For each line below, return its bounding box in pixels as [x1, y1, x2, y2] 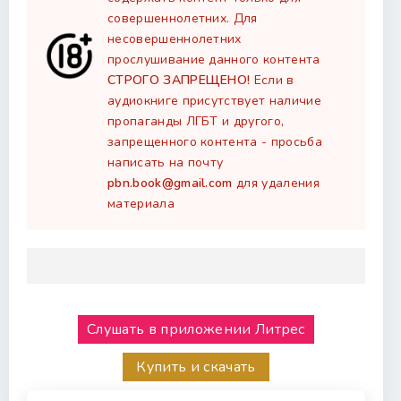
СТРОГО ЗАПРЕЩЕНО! [107, 72, 251, 89]
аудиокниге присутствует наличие [107, 92, 321, 109]
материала [107, 195, 175, 212]
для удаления [232, 175, 320, 192]
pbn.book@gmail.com [107, 175, 233, 192]
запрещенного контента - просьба [107, 133, 322, 150]
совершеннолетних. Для [107, 10, 258, 27]
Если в [250, 72, 294, 89]
